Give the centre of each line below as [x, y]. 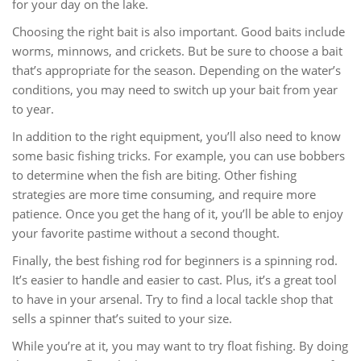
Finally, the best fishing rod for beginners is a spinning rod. [175, 260]
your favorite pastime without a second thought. [146, 233]
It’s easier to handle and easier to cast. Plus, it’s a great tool [174, 280]
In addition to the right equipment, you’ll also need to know [176, 136]
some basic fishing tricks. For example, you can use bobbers [178, 156]
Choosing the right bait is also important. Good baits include [178, 31]
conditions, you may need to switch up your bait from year [175, 89]
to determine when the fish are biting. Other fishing [154, 175]
